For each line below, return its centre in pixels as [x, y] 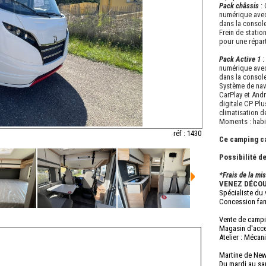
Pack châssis [239, 6]
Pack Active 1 [241, 59]
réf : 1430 [187, 134]
